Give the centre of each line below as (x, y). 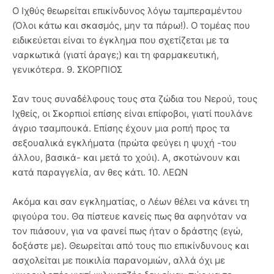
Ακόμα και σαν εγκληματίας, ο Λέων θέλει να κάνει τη (131, 201)
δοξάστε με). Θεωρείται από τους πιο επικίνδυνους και (131, 245)
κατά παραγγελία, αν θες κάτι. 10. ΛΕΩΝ (100, 172)
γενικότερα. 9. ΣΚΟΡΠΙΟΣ (67, 69)
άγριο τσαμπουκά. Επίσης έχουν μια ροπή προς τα (121, 128)
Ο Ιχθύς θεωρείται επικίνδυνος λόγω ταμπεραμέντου (127, 10)
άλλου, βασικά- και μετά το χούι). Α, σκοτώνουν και (126, 157)
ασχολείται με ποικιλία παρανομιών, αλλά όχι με (119, 260)
